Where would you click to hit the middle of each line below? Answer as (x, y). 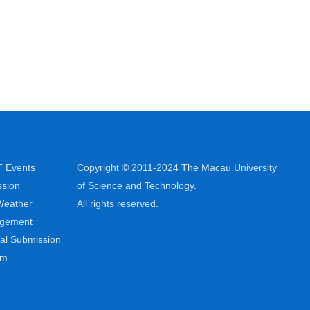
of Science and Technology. (137, 185)
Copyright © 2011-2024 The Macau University (177, 167)
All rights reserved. (118, 203)
